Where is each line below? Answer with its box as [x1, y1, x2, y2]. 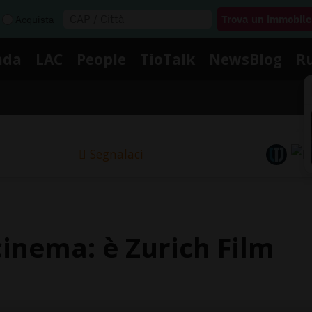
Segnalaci [89, 146, 143, 163]
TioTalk [140, 49, 195, 69]
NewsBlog [209, 49, 282, 69]
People [77, 49, 126, 69]
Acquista [15, 13, 54, 26]
